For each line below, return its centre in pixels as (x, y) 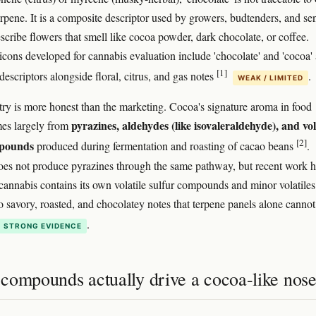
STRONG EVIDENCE (43, 225)
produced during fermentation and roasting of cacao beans (165, 146)
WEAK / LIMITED (271, 78)
